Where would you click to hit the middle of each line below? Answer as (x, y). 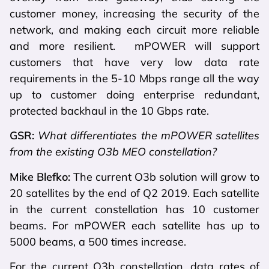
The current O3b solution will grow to (166, 177)
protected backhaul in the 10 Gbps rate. (109, 110)
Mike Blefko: (41, 177)
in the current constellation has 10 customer (134, 209)
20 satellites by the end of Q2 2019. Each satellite (134, 193)
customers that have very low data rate (134, 62)
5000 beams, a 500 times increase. (98, 241)
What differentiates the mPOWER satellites (149, 136)
